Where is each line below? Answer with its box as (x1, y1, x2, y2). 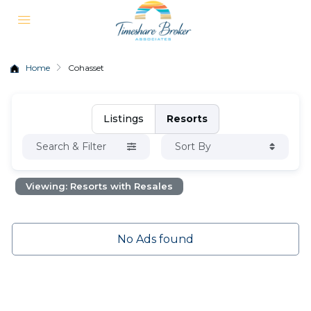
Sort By (174, 140, 211, 153)
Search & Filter (36, 140, 107, 153)
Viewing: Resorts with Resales (26, 180, 174, 192)
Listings (103, 112, 144, 125)
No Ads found (117, 233, 194, 246)
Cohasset (68, 62, 104, 73)
